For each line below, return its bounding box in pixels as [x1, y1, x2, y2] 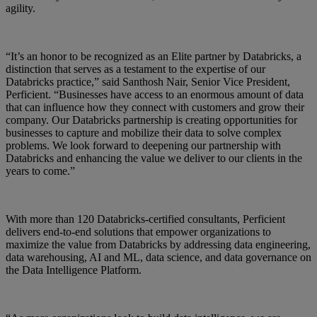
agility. [6, 1, 38, 14]
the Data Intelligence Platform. [6, 263, 147, 276]
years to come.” [6, 164, 75, 177]
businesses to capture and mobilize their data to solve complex [6, 126, 282, 139]
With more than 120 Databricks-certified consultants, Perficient [6, 212, 285, 225]
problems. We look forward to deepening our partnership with [6, 139, 281, 151]
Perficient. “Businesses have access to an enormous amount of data [6, 88, 304, 100]
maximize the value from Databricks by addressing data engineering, [6, 238, 311, 250]
